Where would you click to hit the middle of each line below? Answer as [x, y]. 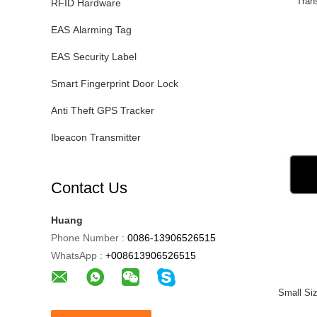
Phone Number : [88, 238]
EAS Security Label [94, 57]
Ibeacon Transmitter [96, 137]
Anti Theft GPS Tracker [103, 110]
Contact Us [89, 188]
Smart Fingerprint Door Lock [115, 83]
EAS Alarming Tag [91, 30]
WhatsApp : [77, 255]
